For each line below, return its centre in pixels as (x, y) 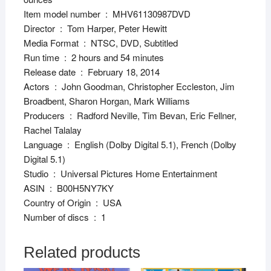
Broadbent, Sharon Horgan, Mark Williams (106, 100)
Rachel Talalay (52, 129)
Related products (82, 252)
